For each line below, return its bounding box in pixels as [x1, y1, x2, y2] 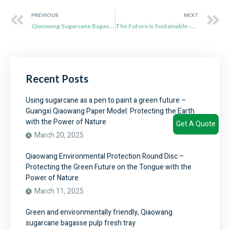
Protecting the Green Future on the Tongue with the [26, 162, 191, 173]
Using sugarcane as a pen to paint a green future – [26, 95, 186, 106]
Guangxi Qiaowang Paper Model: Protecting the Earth [26, 106, 195, 117]
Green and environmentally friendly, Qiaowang [26, 207, 172, 218]
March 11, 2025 [34, 186, 84, 197]
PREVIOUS [31, 12, 59, 18]
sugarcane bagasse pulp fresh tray [26, 218, 136, 229]
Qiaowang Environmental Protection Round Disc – [26, 151, 184, 162]
